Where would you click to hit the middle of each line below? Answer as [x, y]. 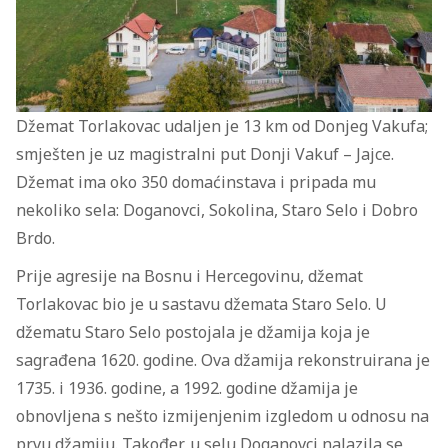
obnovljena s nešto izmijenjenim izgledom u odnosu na [222, 416]
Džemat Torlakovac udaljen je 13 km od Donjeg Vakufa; [222, 126]
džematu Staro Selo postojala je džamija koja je [193, 332]
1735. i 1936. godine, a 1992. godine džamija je [187, 388]
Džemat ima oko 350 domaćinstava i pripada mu [196, 182]
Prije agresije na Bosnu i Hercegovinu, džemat [189, 276]
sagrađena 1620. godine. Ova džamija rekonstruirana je [223, 360]
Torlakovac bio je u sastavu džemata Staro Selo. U [201, 304]
